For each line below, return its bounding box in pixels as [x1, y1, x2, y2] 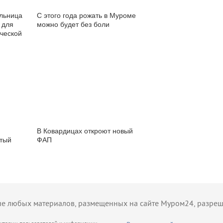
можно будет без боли [37, 20, 110, 28]
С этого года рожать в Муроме [37, 11, 136, 19]
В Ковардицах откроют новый [37, 127, 133, 135]
